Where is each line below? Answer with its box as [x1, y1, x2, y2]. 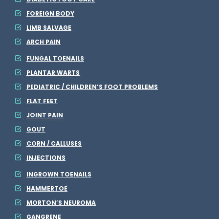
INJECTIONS [26, 153, 66, 162]
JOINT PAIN [26, 111, 63, 119]
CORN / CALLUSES [26, 139, 82, 148]
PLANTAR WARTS [26, 68, 80, 77]
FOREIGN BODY [26, 9, 74, 18]
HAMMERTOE [26, 184, 67, 193]
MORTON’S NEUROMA [26, 198, 96, 207]
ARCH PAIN [26, 38, 61, 46]
